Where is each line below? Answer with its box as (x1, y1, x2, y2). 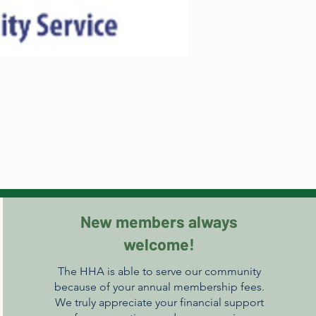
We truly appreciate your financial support (54, 296, 264, 309)
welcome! (123, 234, 195, 254)
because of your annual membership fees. (54, 280, 265, 293)
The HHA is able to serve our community (57, 265, 261, 278)
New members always (80, 212, 238, 231)
